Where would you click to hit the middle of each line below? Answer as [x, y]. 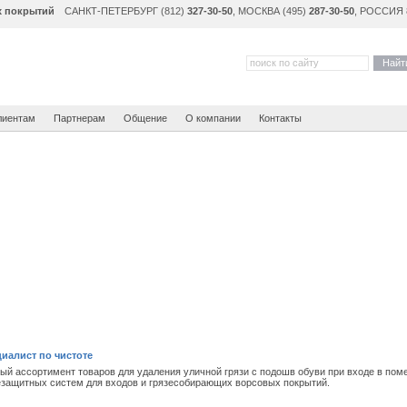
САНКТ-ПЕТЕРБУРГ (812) [126, 11]
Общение [145, 118]
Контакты [280, 118]
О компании [213, 118]
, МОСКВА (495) [271, 11]
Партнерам [79, 118]
